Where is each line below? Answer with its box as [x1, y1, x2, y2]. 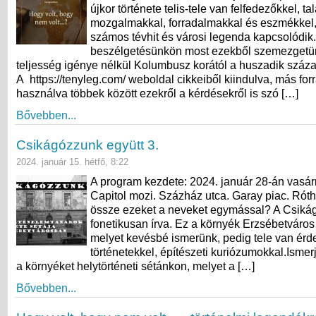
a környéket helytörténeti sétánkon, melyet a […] [16, 260, 255, 272]
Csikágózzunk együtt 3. [16, 137, 159, 152]
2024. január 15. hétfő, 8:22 [16, 156, 128, 167]
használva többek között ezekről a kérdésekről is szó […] [16, 87, 298, 99]
